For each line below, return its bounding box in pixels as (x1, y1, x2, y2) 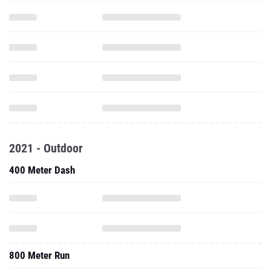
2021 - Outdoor (9, 141, 83, 155)
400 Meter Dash (9, 164, 75, 176)
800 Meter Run (9, 249, 70, 261)
